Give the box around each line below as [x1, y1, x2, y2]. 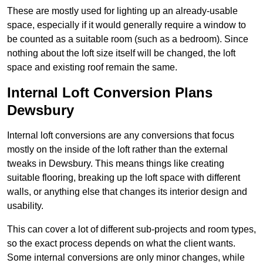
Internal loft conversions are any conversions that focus [7, 130, 234, 141]
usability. [7, 201, 43, 211]
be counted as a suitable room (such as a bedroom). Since [7, 34, 248, 45]
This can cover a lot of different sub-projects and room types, [7, 224, 256, 235]
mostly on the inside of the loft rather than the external [7, 144, 228, 155]
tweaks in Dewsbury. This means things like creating [7, 159, 224, 169]
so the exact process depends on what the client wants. [7, 238, 235, 249]
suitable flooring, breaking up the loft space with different [7, 173, 240, 183]
